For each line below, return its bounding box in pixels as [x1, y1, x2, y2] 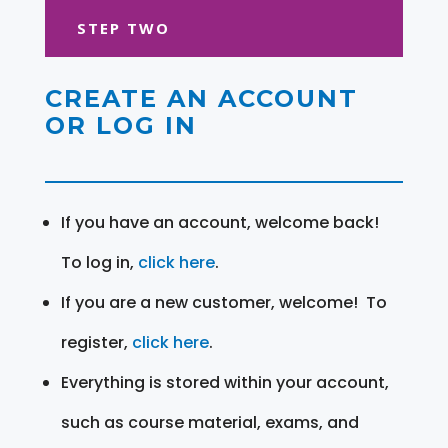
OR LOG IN [44, 110, 197, 140]
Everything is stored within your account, [60, 370, 389, 394]
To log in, [60, 250, 138, 274]
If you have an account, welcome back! [60, 210, 379, 234]
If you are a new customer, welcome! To [60, 290, 387, 314]
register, [60, 330, 132, 354]
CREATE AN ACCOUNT [44, 83, 358, 113]
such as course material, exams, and [60, 410, 359, 434]
